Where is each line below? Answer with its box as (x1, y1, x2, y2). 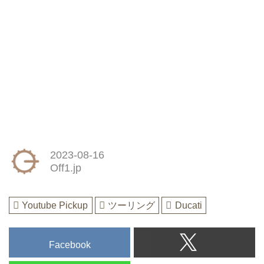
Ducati (174, 200, 202, 211)
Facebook (48, 240, 91, 250)
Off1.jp (49, 161, 81, 174)
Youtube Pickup (22, 200, 88, 211)
